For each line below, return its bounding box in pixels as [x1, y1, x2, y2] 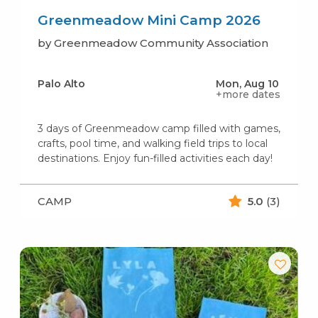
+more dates [216, 87, 281, 101]
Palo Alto [37, 77, 85, 90]
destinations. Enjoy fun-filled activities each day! [37, 151, 273, 165]
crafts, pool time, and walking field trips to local [37, 136, 268, 150]
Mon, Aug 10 [216, 77, 280, 90]
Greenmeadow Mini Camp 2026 [37, 11, 261, 28]
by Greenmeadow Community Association [37, 35, 268, 50]
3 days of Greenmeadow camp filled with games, [37, 121, 280, 135]
